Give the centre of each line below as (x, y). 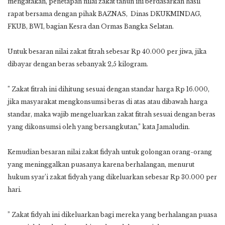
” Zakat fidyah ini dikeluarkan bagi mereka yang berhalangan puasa (112, 214)
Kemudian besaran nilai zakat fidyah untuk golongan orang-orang (110, 152)
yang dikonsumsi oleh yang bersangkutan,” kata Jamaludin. (99, 127)
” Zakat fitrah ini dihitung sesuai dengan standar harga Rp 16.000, (108, 89)
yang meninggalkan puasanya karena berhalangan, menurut (101, 164)
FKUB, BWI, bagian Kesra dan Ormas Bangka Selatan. (91, 26)
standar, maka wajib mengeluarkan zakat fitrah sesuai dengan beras (111, 114)
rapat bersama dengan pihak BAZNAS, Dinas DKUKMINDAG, (104, 14)
